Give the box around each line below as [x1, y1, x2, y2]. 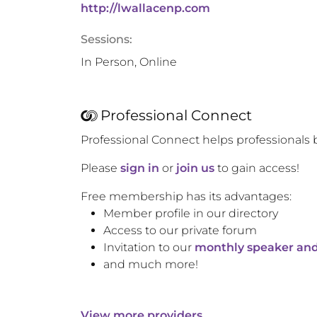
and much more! [103, 258, 198, 271]
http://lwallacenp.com [81, 1, 210, 15]
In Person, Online [81, 55, 177, 69]
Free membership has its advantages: [81, 190, 292, 203]
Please [81, 161, 120, 175]
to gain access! [214, 161, 299, 175]
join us [176, 161, 214, 175]
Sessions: [81, 33, 132, 46]
